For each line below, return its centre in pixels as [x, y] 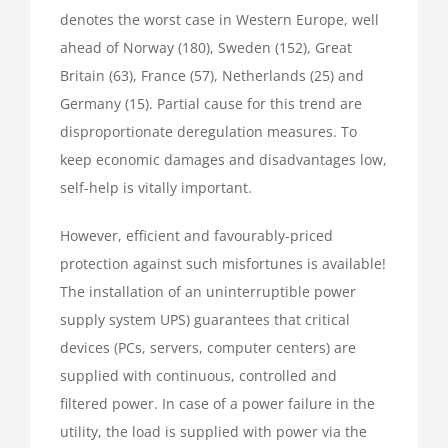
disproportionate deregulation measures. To [208, 132]
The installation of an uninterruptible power [208, 292]
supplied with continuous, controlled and [198, 376]
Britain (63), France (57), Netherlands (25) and [212, 76]
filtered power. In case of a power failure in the [217, 404]
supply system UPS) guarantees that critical [205, 320]
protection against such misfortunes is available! [223, 264]
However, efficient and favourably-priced [196, 236]
